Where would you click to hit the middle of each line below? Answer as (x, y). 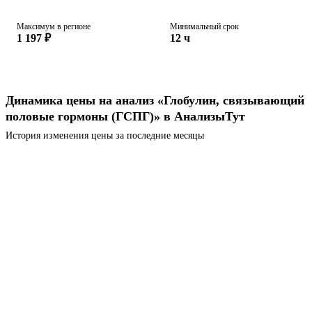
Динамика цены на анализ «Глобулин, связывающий (155, 101)
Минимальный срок (204, 27)
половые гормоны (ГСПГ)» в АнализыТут (125, 117)
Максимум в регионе (54, 27)
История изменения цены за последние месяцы (105, 136)
